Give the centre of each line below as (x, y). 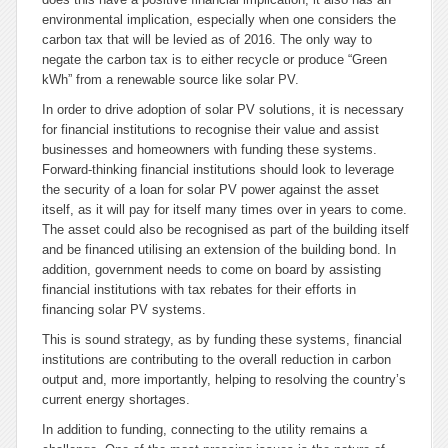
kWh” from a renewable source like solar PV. (170, 79)
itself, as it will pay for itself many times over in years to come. (224, 209)
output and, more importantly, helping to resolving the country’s (224, 379)
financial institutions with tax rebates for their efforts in (199, 289)
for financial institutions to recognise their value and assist (210, 129)
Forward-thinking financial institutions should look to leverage (218, 169)
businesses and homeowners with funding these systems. (209, 149)
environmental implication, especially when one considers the (219, 19)
